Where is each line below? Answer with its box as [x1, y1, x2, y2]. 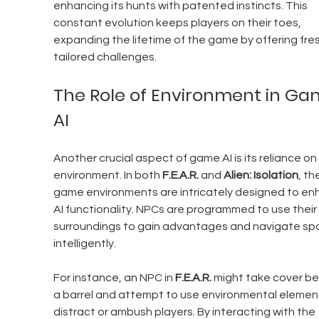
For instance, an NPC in [53, 272, 175, 284]
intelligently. [53, 238, 116, 250]
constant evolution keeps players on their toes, [53, 17, 303, 29]
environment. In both [53, 169, 162, 182]
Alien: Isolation [223, 169, 298, 182]
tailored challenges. [53, 51, 157, 63]
